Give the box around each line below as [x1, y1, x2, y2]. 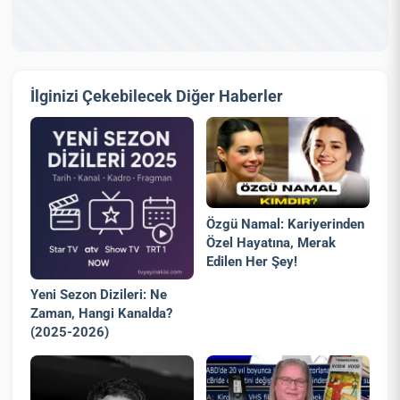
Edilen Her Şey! [206, 253, 298, 270]
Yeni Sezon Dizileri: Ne [30, 287, 168, 304]
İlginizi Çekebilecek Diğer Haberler [30, 87, 284, 106]
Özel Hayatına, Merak [206, 234, 337, 251]
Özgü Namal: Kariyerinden [206, 215, 365, 232]
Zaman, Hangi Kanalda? [30, 305, 173, 322]
